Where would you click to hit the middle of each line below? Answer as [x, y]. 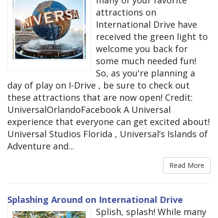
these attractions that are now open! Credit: [100, 98]
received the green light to [152, 37]
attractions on [126, 12]
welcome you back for [142, 49]
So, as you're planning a [145, 73]
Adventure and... [41, 146]
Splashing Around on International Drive [95, 200]
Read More [187, 165]
